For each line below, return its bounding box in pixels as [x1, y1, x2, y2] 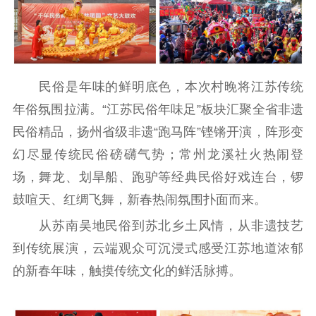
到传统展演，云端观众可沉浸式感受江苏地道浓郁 [12, 241, 304, 255]
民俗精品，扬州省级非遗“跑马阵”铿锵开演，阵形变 [12, 125, 304, 140]
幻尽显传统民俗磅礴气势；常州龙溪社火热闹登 [12, 147, 304, 162]
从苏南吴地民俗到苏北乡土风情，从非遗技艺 [12, 218, 304, 233]
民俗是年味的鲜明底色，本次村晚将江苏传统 [12, 80, 304, 95]
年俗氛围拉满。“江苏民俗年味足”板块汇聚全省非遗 [12, 102, 304, 117]
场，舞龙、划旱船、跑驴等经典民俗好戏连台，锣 [12, 170, 304, 185]
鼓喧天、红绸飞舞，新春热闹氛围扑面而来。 [12, 193, 267, 207]
